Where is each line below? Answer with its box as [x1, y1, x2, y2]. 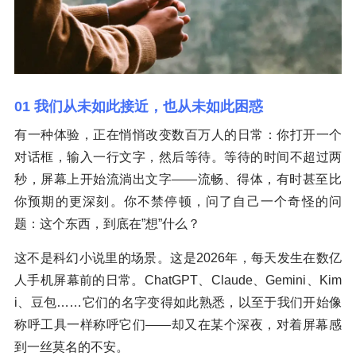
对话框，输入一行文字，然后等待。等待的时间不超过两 [14, 150, 342, 164]
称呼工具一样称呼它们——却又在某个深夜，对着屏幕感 [14, 318, 342, 332]
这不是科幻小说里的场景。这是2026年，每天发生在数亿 [14, 251, 342, 265]
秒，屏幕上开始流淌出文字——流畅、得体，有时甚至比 [14, 172, 342, 187]
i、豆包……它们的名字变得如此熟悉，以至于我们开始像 [14, 296, 342, 310]
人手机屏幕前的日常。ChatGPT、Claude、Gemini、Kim [14, 273, 342, 288]
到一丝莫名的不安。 [14, 340, 129, 354]
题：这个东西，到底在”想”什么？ [14, 217, 200, 231]
